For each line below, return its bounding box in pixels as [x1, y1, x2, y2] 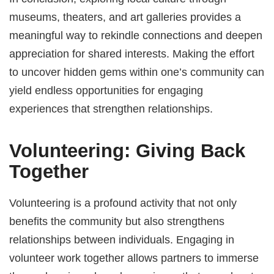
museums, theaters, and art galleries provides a [9, 10, 242, 23]
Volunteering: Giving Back [9, 140, 246, 162]
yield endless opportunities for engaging [9, 83, 204, 97]
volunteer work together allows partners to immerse [9, 251, 259, 264]
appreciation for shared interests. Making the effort [9, 46, 255, 60]
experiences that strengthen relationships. [9, 102, 213, 115]
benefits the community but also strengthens [9, 214, 225, 228]
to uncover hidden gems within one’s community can [9, 65, 265, 78]
